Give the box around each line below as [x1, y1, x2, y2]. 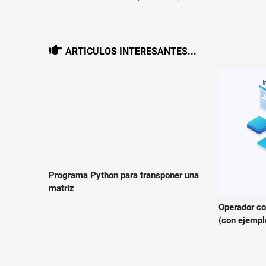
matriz [48, 183, 74, 194]
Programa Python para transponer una [48, 170, 199, 181]
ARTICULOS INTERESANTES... [65, 46, 197, 57]
